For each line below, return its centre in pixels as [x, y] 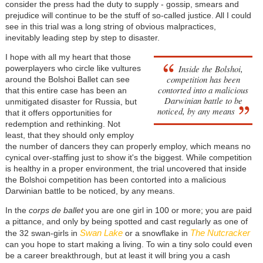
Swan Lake [101, 232]
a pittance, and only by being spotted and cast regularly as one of [126, 221]
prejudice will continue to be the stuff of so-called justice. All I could [128, 15]
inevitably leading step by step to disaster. [82, 37]
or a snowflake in [156, 233]
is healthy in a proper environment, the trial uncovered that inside [126, 168]
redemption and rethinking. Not [63, 124]
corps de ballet [56, 210]
